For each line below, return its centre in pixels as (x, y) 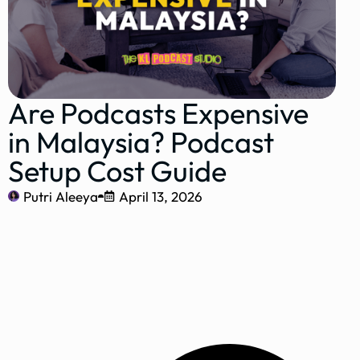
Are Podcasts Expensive (158, 112)
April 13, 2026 (161, 196)
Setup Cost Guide (117, 170)
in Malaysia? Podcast (141, 141)
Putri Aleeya (61, 196)
